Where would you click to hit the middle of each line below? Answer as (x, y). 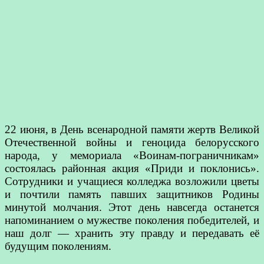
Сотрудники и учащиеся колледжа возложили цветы (132, 181)
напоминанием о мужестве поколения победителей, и (132, 220)
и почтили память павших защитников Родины (132, 194)
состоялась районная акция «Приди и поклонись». (132, 168)
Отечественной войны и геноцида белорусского (132, 142)
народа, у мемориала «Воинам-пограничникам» (132, 155)
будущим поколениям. (58, 246)
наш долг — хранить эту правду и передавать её (132, 233)
